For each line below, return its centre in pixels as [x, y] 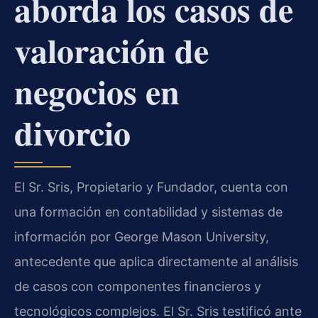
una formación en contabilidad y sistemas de [148, 212]
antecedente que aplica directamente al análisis [156, 261]
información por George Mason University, [142, 236]
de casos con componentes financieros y [138, 286]
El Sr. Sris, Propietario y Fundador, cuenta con [151, 187]
